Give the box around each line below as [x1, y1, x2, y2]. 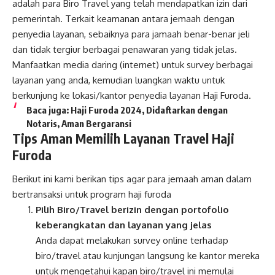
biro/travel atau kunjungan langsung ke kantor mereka [35, 250, 260, 262]
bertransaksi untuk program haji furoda [12, 188, 171, 201]
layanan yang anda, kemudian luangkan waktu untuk [12, 74, 225, 86]
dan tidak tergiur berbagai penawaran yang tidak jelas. [12, 43, 237, 55]
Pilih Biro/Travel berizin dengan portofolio [35, 204, 229, 216]
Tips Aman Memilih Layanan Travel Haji [12, 130, 234, 147]
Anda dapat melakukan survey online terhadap [35, 234, 228, 247]
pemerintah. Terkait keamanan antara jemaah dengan [12, 12, 234, 25]
